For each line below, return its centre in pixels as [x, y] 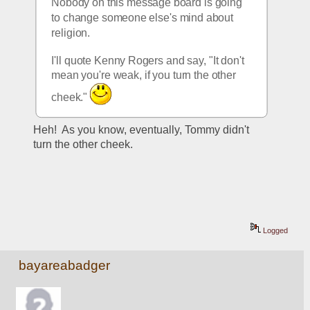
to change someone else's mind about [143, 18]
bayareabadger [65, 266]
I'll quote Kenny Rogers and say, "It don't [148, 61]
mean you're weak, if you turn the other [144, 75]
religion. [71, 33]
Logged [275, 231]
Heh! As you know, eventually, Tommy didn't [142, 130]
